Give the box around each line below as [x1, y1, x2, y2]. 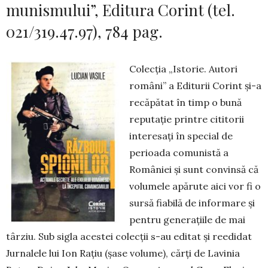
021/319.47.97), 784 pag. [6, 21, 163, 42]
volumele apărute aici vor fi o [129, 180, 261, 193]
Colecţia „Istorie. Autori [129, 63, 237, 75]
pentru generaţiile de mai [129, 214, 245, 226]
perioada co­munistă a [129, 147, 229, 159]
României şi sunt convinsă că [129, 163, 258, 176]
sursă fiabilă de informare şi [129, 197, 255, 209]
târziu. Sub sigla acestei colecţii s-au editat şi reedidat [6, 230, 252, 243]
